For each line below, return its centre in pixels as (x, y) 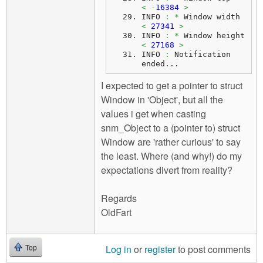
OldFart (116, 212)
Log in (119, 249)
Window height (252, 36)
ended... (160, 64)
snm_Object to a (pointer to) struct (171, 128)
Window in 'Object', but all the (162, 100)
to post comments (213, 249)
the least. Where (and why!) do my (171, 156)
